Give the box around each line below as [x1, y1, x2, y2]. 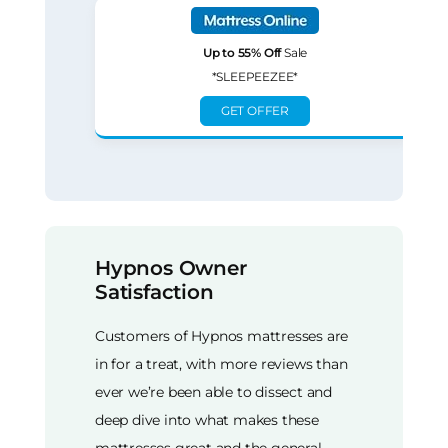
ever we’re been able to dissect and [95, 382, 333, 401]
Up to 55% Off [202, 45, 282, 61]
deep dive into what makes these [95, 410, 319, 429]
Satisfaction [95, 280, 214, 305]
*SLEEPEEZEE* [211, 69, 299, 85]
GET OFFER [220, 103, 290, 119]
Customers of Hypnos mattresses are [95, 326, 349, 345]
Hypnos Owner [95, 256, 247, 281]
